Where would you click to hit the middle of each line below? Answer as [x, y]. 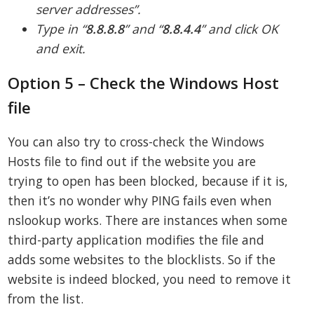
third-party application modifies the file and [136, 240]
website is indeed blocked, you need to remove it [150, 279]
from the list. [46, 299]
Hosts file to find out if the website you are [132, 162]
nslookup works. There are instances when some [148, 220]
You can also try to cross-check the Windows [136, 142]
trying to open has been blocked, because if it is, [148, 181]
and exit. [61, 48]
